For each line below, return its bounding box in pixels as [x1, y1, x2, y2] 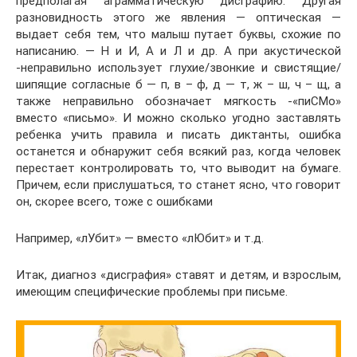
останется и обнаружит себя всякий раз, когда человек [16, 143, 341, 159]
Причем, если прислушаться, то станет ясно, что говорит [16, 177, 341, 192]
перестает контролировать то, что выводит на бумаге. [16, 160, 341, 175]
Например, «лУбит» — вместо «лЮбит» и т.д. [16, 230, 264, 245]
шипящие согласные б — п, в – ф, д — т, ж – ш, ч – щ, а [16, 76, 341, 92]
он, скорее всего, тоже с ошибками [16, 194, 213, 209]
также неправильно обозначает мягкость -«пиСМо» [16, 93, 341, 108]
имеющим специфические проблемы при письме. [16, 284, 288, 299]
